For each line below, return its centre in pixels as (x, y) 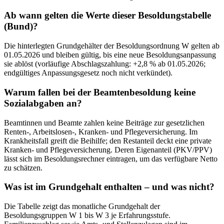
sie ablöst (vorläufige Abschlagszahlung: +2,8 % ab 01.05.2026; (105, 64)
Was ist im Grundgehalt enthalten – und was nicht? (109, 187)
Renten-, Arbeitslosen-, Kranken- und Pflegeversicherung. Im (101, 131)
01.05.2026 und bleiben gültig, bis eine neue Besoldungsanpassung (110, 55)
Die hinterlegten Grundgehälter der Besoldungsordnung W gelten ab (112, 46)
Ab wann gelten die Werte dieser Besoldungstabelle (107, 15)
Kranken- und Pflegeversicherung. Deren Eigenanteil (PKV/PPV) (108, 149)
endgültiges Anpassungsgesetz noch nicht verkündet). (88, 73)
